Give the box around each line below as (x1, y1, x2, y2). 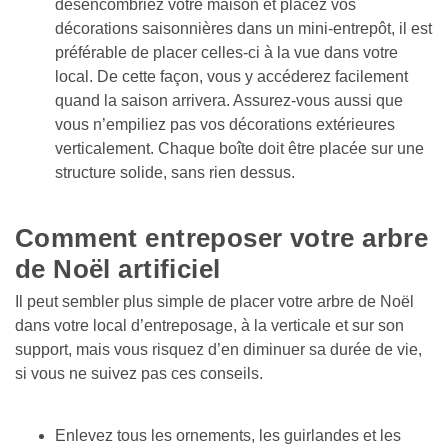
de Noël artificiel (15, 253, 221, 284)
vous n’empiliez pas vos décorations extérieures (55, 115, 395, 133)
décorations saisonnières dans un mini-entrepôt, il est (55, 19, 432, 37)
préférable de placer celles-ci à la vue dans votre (55, 43, 398, 61)
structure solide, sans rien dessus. (55, 163, 295, 181)
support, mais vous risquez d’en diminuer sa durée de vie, (15, 340, 422, 358)
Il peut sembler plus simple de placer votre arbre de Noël (15, 292, 414, 310)
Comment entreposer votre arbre (15, 222, 429, 253)
